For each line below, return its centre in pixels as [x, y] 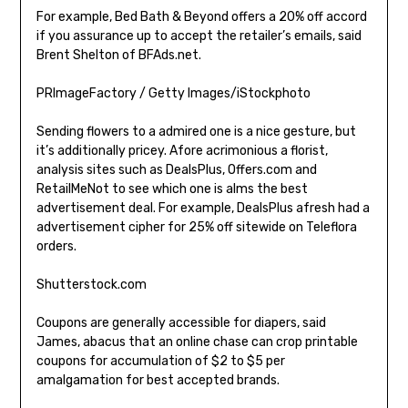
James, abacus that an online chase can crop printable [197, 342]
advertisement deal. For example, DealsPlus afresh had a [203, 209]
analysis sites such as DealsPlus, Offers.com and [176, 170]
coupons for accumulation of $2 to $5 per [160, 362]
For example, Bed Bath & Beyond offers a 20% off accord [201, 17]
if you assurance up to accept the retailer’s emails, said [199, 36]
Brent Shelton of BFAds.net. [118, 56]
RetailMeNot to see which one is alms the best [172, 189]
